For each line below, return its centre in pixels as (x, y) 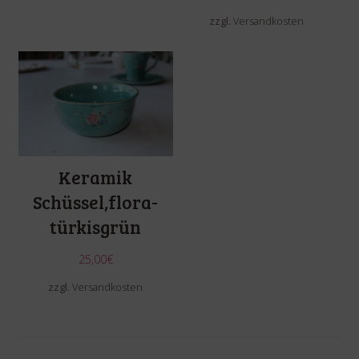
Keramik (96, 177)
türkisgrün (96, 227)
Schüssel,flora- (96, 202)
